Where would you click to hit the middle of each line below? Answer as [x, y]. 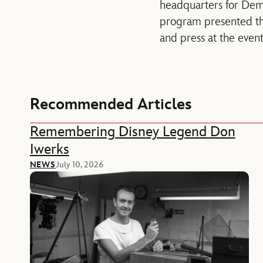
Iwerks [49, 150]
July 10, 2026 [79, 165]
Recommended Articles [111, 105]
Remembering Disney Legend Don [132, 132]
